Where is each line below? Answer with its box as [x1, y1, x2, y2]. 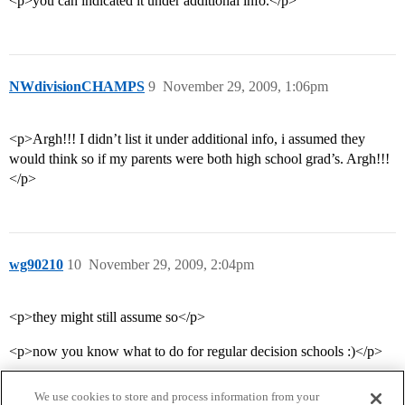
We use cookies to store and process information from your [34, 390, 320, 403]
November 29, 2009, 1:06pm [163, 79, 328, 95]
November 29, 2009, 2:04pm [89, 257, 254, 273]
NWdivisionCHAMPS [9, 79, 145, 95]
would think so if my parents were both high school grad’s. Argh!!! [9, 151, 390, 167]
